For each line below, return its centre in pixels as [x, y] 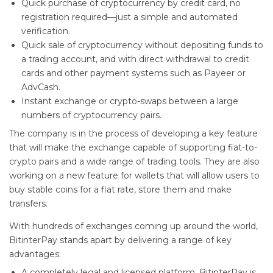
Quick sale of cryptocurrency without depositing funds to [142, 45]
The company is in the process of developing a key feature [133, 133]
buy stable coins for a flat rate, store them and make [120, 189]
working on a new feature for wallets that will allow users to [134, 175]
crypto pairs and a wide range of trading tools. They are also [134, 161]
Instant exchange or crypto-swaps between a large [130, 101]
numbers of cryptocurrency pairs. [91, 115]
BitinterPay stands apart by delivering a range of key [120, 240]
